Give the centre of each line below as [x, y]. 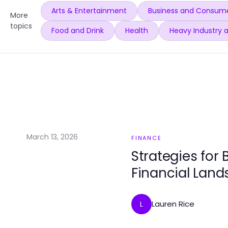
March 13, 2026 [52, 137]
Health [136, 31]
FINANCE [147, 138]
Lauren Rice [173, 204]
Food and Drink [77, 31]
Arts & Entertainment [89, 11]
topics [21, 26]
